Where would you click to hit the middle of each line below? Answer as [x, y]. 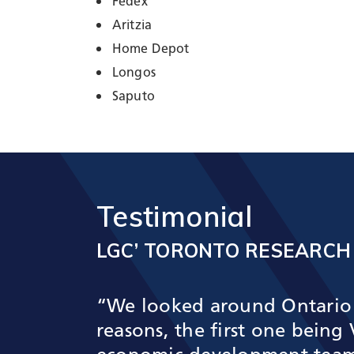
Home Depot [151, 50]
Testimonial [174, 217]
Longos [134, 74]
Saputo [134, 98]
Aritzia [132, 26]
